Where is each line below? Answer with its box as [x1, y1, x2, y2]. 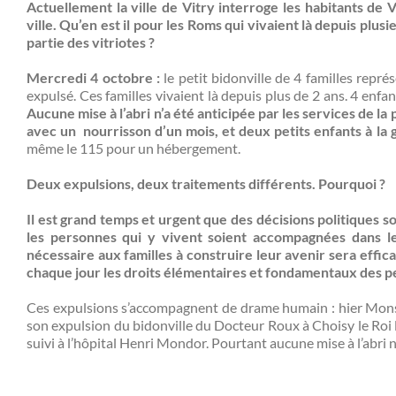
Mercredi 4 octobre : [27, 68, 164, 86]
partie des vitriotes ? [27, 33, 155, 50]
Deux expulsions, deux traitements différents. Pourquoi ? [27, 174, 385, 192]
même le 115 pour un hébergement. [27, 139, 240, 156]
